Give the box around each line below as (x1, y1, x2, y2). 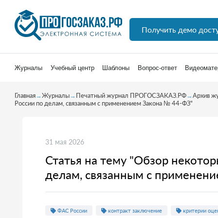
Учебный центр (50, 64, 94, 72)
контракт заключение (107, 207, 162, 214)
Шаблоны (102, 64, 130, 72)
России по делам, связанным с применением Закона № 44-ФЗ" (15, 99, 193, 107)
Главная (15, 91, 36, 99)
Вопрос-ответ (137, 64, 177, 72)
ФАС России (56, 207, 87, 214)
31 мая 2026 (45, 138, 84, 146)
